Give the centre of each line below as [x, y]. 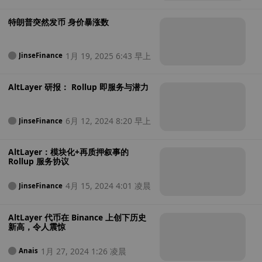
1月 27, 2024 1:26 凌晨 [83, 251]
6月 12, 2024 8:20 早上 [108, 121]
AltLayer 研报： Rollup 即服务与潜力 [78, 87]
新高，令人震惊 [37, 226]
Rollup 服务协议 [38, 161]
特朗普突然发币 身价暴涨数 [58, 22]
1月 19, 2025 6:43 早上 [108, 56]
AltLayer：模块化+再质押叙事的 [68, 152]
